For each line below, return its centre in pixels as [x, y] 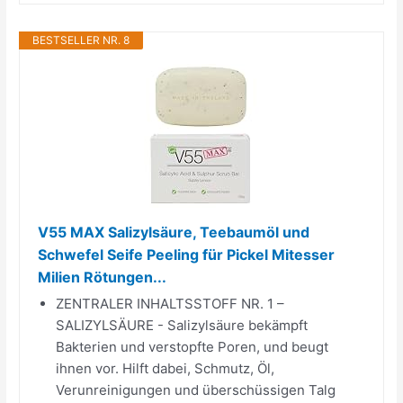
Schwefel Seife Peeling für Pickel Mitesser [187, 254]
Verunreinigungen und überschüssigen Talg [196, 390]
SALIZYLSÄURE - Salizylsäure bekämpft [182, 325]
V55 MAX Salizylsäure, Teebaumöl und [174, 232]
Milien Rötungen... [103, 277]
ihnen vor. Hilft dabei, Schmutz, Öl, [166, 368]
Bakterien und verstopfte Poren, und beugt [193, 346]
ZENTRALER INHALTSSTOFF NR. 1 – [170, 303]
